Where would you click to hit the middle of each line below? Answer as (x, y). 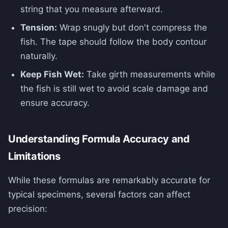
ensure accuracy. (55, 103)
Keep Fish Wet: (52, 74)
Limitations (34, 156)
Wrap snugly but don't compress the (132, 27)
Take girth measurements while (150, 74)
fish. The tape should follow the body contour (113, 41)
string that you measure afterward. (92, 9)
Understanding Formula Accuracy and (99, 139)
